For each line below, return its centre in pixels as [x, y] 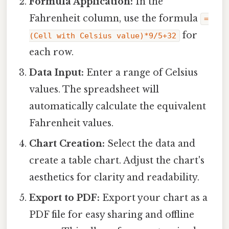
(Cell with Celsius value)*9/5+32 [103, 36]
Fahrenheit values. [72, 123]
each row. [52, 52]
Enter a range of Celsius [141, 73]
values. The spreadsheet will [94, 90]
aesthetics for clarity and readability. [114, 178]
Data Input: [57, 73]
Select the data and [150, 144]
